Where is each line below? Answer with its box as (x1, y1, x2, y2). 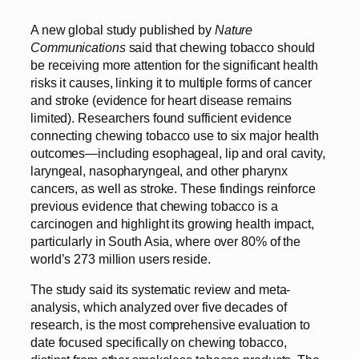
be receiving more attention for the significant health (30, 57, 318, 72)
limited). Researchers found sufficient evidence (30, 110, 292, 125)
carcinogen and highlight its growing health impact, (30, 216, 314, 231)
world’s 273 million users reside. (30, 251, 211, 266)
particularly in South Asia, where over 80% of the (30, 233, 301, 248)
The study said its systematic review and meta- (30, 281, 291, 296)
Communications (30, 39, 126, 54)
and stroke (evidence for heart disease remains (30, 92, 292, 107)
